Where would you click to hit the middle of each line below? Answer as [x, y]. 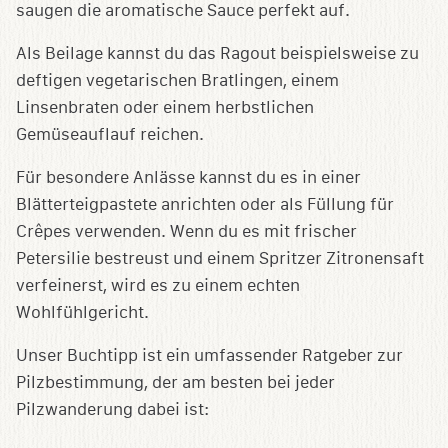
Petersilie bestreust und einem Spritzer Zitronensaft [220, 259]
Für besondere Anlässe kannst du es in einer [188, 178]
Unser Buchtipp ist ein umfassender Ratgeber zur [209, 356]
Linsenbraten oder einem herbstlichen [165, 108]
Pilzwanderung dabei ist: [112, 410]
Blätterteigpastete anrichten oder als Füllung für [205, 205]
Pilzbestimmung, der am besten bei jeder [175, 383]
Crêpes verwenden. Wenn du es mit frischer [186, 232]
